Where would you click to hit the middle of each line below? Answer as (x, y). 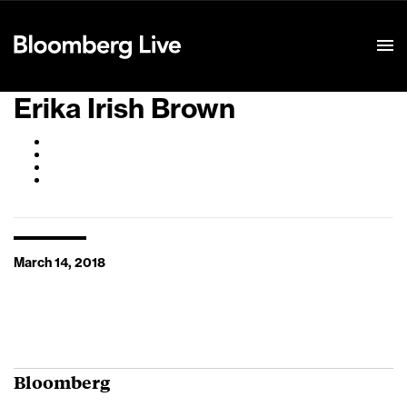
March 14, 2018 (60, 263)
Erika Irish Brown (124, 109)
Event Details (239, 24)
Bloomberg (62, 382)
